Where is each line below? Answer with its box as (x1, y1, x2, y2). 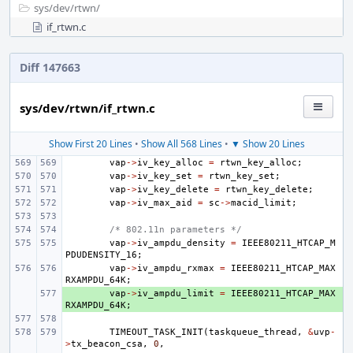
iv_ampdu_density (137, 238, 225, 248)
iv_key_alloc (137, 158, 203, 168)
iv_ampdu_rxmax (137, 263, 214, 273)
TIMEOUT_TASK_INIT (110, 327, 203, 337)
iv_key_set (137, 171, 192, 181)
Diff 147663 (20, 60, 80, 75)
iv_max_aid (137, 198, 192, 208)
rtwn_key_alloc (220, 158, 297, 168)
